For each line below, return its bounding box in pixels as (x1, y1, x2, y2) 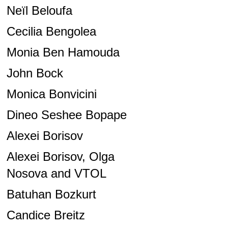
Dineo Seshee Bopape (6, 108, 127, 122)
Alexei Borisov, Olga (6, 150, 115, 164)
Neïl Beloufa (6, 4, 72, 18)
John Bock (6, 66, 63, 80)
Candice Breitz (6, 208, 85, 222)
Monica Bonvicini (6, 87, 97, 101)
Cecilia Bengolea (6, 24, 96, 39)
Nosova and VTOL (6, 166, 106, 181)
